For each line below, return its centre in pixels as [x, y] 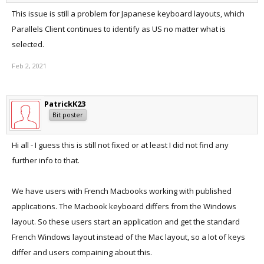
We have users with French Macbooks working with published [122, 191]
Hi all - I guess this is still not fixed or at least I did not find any [120, 145]
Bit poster [68, 115]
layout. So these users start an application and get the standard [126, 222]
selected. [28, 44]
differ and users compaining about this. [82, 252]
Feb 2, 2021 [29, 66]
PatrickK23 [65, 104]
